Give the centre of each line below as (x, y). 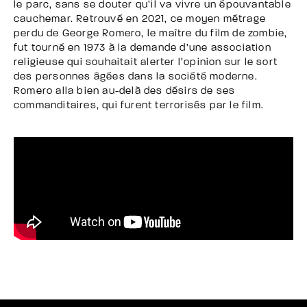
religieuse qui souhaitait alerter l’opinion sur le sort (146, 62)
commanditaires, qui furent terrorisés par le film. (139, 106)
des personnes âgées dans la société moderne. (136, 77)
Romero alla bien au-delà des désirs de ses (125, 91)
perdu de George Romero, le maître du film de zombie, (151, 34)
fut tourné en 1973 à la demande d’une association (143, 48)
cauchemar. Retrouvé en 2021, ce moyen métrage (140, 19)
